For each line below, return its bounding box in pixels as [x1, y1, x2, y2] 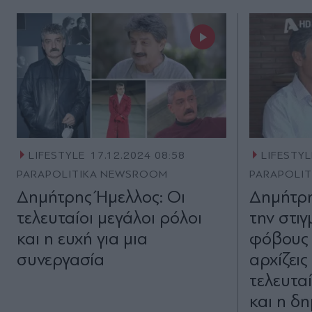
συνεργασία [17, 249, 104, 270]
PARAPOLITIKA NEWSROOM [17, 167, 169, 180]
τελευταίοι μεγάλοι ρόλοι [17, 207, 202, 228]
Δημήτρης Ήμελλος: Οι [17, 186, 185, 207]
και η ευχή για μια [17, 228, 148, 249]
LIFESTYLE [28, 148, 85, 162]
